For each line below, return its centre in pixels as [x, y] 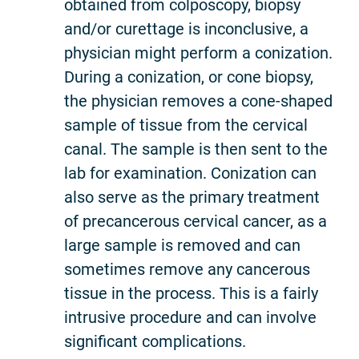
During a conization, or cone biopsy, [189, 77]
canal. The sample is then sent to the [196, 149]
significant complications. [155, 341]
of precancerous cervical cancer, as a [196, 221]
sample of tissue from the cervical [186, 125]
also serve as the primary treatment [192, 197]
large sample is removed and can [182, 245]
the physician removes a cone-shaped [198, 101]
